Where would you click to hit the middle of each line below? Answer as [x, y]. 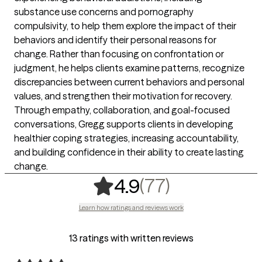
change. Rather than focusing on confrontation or [119, 54]
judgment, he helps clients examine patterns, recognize [129, 68]
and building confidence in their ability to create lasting [129, 152]
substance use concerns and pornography [104, 11]
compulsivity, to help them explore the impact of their [125, 25]
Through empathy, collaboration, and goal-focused [122, 110]
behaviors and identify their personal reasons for [115, 39]
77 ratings [214, 185]
